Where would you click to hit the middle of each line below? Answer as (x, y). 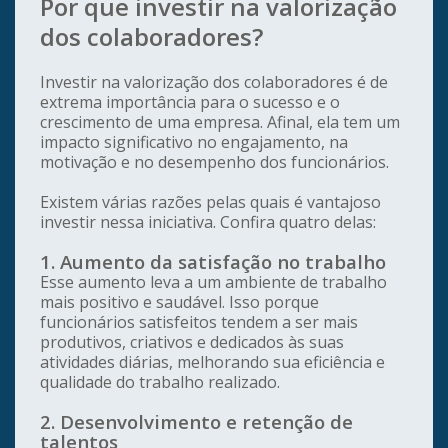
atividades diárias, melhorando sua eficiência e (212, 362)
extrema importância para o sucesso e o (190, 102)
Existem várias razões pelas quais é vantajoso (210, 202)
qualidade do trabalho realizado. (160, 382)
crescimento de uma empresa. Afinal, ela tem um (220, 122)
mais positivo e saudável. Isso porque (179, 302)
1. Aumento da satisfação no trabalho (213, 262)
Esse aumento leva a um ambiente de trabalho (213, 282)
